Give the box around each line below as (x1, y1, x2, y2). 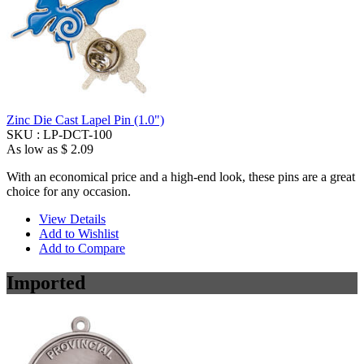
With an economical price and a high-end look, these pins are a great (6, 170, 355, 184)
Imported (6, 272, 85, 294)
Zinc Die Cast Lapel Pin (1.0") (6, 113, 164, 128)
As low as (6, 142, 58, 157)
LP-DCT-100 (43, 128, 112, 142)
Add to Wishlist (39, 227, 119, 241)
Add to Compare (39, 241, 125, 256)
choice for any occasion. (6, 184, 131, 199)
